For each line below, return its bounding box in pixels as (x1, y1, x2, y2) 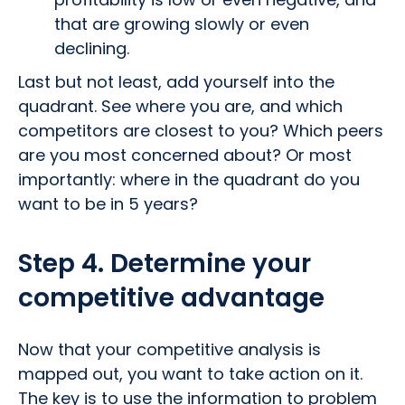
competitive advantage (18, 279, 325, 316)
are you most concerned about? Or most (18, 143, 352, 166)
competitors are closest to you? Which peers (18, 118, 383, 142)
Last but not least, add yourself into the (18, 70, 334, 93)
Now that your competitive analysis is (18, 337, 321, 361)
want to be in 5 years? (18, 192, 198, 215)
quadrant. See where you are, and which (18, 94, 343, 118)
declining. (54, 36, 129, 60)
